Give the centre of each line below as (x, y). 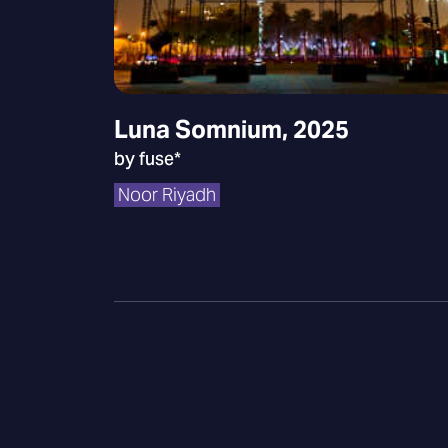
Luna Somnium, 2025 (231, 129)
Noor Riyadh (167, 194)
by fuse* (147, 158)
